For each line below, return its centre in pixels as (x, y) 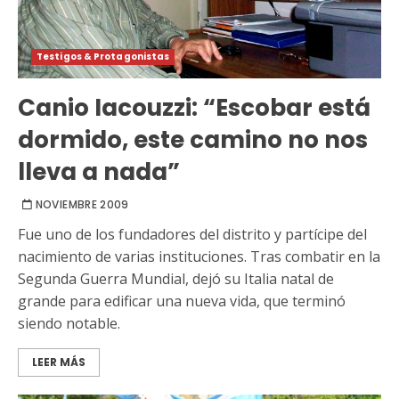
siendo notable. (69, 324)
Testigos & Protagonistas (103, 57)
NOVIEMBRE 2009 (82, 205)
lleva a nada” (99, 172)
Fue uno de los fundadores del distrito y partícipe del (192, 235)
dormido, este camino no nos (193, 140)
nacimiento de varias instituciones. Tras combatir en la (199, 257)
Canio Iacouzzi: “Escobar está (194, 108)
